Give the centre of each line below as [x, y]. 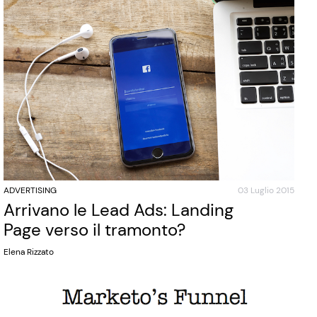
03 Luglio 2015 [266, 191]
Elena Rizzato [29, 252]
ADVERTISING [30, 191]
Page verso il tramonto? [95, 230]
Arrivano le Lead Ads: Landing [119, 210]
